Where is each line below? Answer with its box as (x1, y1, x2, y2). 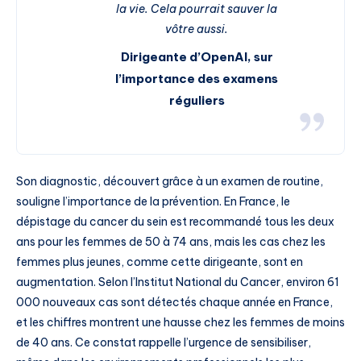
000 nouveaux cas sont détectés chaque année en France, (16, 294, 333, 309)
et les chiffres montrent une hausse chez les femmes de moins (16, 314, 345, 330)
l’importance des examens (115, 70, 278, 86)
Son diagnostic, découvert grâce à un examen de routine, (16, 173, 323, 189)
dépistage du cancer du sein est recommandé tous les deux (16, 214, 334, 229)
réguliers (168, 92, 225, 108)
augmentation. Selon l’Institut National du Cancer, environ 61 (16, 274, 339, 289)
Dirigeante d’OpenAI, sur (120, 48, 273, 64)
